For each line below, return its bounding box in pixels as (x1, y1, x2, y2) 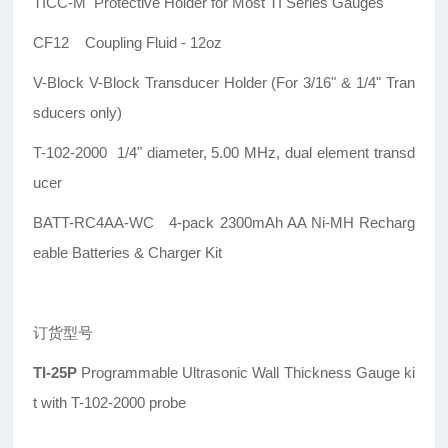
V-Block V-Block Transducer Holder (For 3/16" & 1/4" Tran (33, 74, 415, 92)
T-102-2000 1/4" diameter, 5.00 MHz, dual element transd (33, 144, 415, 162)
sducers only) (33, 104, 147, 122)
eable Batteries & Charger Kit (33, 244, 223, 262)
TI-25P (33, 364, 78, 382)
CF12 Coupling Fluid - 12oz (33, 34, 227, 52)
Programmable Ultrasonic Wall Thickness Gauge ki (77, 364, 415, 382)
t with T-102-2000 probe (33, 394, 187, 412)
